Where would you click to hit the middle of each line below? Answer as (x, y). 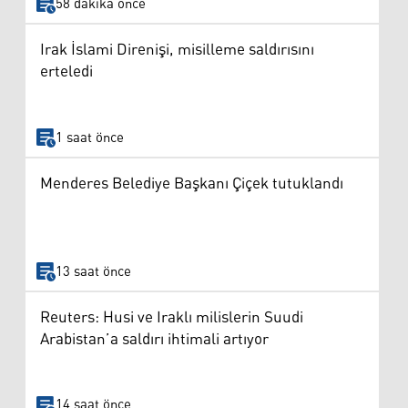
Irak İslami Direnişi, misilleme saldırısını (177, 51)
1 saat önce (89, 138)
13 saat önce (93, 271)
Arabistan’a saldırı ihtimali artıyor (154, 339)
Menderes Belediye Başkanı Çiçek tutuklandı (192, 184)
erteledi (66, 72)
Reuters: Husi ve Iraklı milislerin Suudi (172, 317)
